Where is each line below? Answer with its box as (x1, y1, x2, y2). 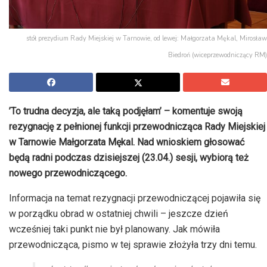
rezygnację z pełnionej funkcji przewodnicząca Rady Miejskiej (9, 121, 265, 133)
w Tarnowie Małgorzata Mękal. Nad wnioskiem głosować (9, 136, 244, 148)
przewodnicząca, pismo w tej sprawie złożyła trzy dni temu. (9, 239, 257, 251)
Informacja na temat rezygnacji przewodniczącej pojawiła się (9, 193, 260, 204)
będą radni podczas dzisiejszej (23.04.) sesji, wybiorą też (9, 152, 249, 164)
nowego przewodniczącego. (9, 167, 127, 179)
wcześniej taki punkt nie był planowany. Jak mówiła (9, 223, 220, 235)
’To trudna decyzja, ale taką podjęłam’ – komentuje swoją (9, 105, 243, 117)
